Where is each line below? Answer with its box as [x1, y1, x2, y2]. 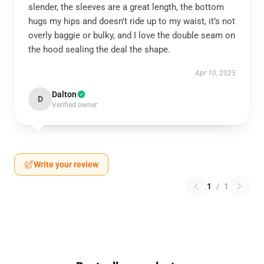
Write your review [34, 160, 98, 169]
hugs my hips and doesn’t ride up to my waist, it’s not [28, 16, 235, 27]
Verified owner [52, 101, 97, 109]
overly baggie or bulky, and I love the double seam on [28, 30, 235, 41]
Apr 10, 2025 [195, 69, 236, 77]
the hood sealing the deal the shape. [28, 44, 170, 55]
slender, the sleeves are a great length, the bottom [28, 2, 224, 12]
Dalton [52, 90, 77, 99]
